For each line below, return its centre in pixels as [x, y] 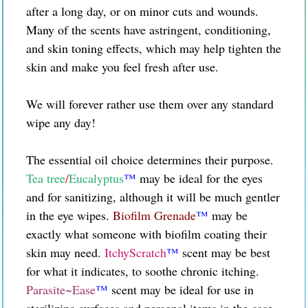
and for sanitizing [69, 196]
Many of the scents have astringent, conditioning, [148, 29]
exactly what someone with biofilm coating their [146, 233]
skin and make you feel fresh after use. [122, 66]
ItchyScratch [135, 252]
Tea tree [46, 178]
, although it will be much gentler [196, 196]
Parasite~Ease [61, 289]
